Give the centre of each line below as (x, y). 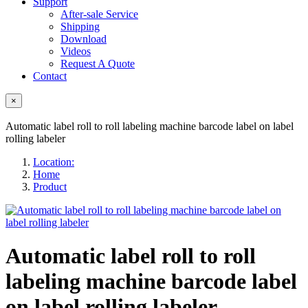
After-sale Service (99, 14)
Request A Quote (98, 64)
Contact (50, 76)
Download (84, 39)
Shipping (80, 26)
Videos (76, 51)
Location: (54, 162)
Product (50, 187)
